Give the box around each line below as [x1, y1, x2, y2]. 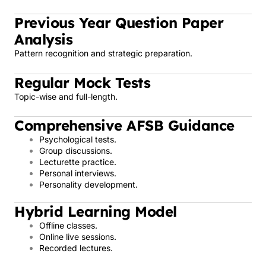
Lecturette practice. [39, 157, 116, 167]
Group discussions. [39, 145, 112, 156]
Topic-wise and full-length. [14, 91, 118, 102]
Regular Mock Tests [14, 73, 150, 91]
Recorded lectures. [39, 243, 113, 253]
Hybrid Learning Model [14, 202, 177, 220]
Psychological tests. [39, 134, 116, 144]
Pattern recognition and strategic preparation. [14, 48, 192, 58]
